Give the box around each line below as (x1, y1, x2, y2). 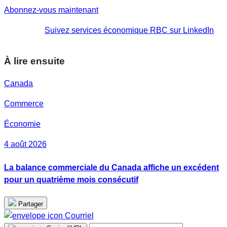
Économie (4, 120, 41, 129)
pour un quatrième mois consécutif (4, 175, 138, 184)
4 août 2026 (4, 140, 47, 149)
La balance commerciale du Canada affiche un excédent (4, 163, 219, 172)
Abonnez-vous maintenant (4, 5, 98, 14)
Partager (18, 200, 43, 208)
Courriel (65, 211, 94, 220)
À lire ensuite (4, 55, 65, 66)
